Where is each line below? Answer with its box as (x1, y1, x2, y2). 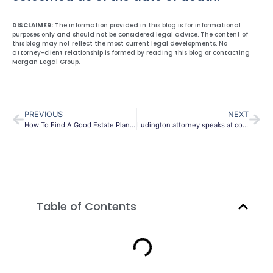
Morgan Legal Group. (12, 57, 80, 66)
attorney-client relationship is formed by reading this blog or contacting (12, 48, 250, 57)
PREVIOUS (24, 110, 63, 119)
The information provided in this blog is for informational (53, 20, 241, 30)
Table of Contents (37, 199, 136, 214)
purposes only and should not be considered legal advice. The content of (12, 29, 248, 39)
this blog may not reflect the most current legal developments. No (12, 38, 227, 48)
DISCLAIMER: (12, 20, 53, 30)
